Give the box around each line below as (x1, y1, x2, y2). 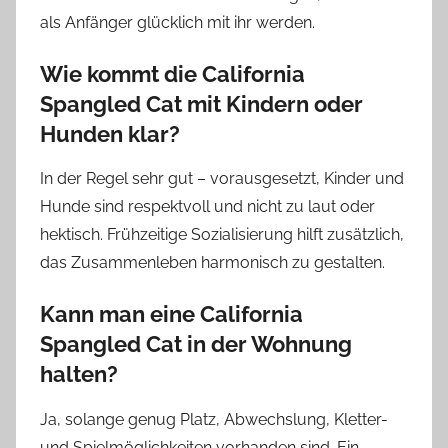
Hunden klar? (40, 120, 180, 147)
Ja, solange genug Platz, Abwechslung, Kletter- (40, 409, 388, 429)
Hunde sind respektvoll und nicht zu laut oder (40, 197, 375, 217)
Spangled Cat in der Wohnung (40, 331, 352, 358)
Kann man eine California (40, 301, 303, 328)
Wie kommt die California (40, 60, 305, 87)
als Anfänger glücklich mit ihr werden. (40, 12, 315, 32)
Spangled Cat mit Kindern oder (40, 90, 363, 117)
